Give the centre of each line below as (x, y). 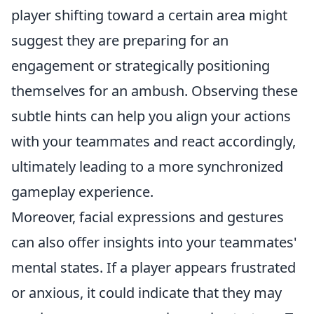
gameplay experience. (82, 192)
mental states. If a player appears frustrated (153, 267)
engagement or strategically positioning (141, 66)
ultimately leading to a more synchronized (147, 166)
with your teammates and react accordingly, (153, 141)
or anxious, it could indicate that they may (146, 293)
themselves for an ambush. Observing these (155, 91)
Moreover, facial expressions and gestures (148, 217)
